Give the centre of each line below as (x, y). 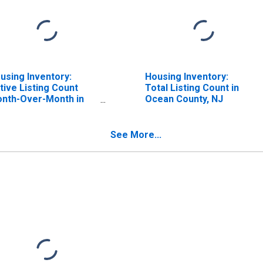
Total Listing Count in (192, 87)
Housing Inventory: (186, 76)
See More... (136, 134)
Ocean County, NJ (184, 99)
